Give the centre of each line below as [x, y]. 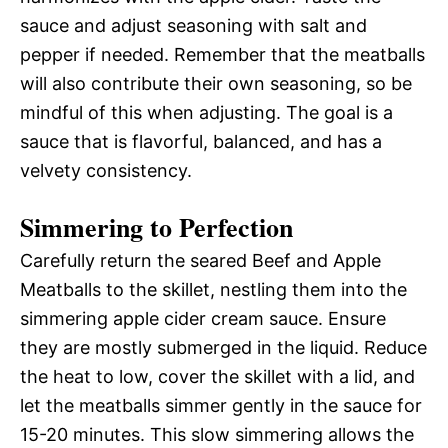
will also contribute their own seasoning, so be [216, 83]
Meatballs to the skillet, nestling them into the [213, 289]
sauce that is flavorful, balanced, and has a [201, 141]
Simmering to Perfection [156, 226]
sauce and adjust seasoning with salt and [193, 25]
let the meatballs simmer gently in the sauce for [221, 405]
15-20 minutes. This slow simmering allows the [217, 434]
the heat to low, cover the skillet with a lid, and [217, 376]
